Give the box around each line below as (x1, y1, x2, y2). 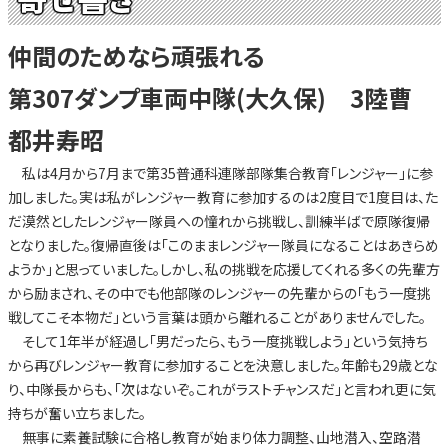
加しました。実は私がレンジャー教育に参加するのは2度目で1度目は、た (7, 187, 438, 208)
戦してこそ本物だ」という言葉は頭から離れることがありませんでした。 (7, 307, 426, 328)
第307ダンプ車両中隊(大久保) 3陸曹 (7, 80, 436, 116)
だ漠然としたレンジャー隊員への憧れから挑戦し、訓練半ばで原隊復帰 (7, 211, 430, 232)
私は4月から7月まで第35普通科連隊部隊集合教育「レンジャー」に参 (7, 163, 433, 184)
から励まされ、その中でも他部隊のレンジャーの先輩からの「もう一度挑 (7, 283, 431, 304)
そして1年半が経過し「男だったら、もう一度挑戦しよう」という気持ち (7, 331, 428, 352)
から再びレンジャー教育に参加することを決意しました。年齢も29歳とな (7, 355, 438, 376)
